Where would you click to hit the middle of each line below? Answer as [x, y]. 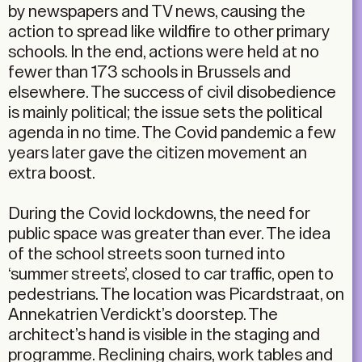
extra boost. [52, 174]
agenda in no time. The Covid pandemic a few [172, 133]
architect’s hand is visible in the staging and [164, 335]
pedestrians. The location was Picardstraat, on [176, 295]
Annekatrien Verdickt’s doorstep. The [143, 315]
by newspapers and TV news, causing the [157, 12]
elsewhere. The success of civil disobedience [172, 93]
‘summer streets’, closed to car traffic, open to [171, 275]
